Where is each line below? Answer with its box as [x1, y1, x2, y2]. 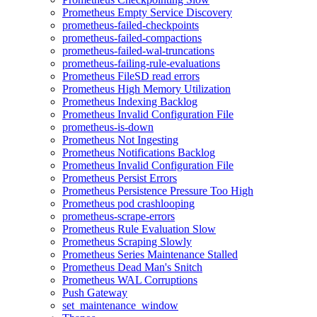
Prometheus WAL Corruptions [62, 274, 197, 286]
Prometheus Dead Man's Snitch [62, 261, 202, 273]
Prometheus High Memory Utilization [62, 83, 231, 95]
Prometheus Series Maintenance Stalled [62, 248, 238, 260]
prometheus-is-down [62, 121, 154, 133]
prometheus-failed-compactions [62, 32, 202, 44]
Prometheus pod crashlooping [62, 197, 195, 209]
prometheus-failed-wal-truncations [62, 45, 214, 57]
